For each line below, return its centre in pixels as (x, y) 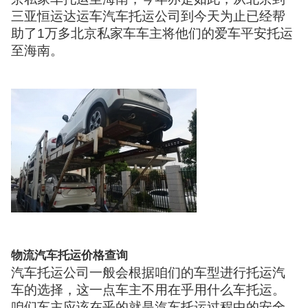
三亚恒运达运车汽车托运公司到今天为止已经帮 (148, 16)
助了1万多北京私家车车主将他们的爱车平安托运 (152, 33)
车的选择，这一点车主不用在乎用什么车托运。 (148, 289)
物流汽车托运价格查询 (70, 255)
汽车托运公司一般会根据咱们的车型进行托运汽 (148, 272)
